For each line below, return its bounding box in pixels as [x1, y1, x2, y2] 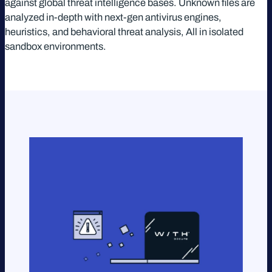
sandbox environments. [5, 41, 106, 52]
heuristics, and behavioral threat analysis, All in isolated [5, 27, 243, 38]
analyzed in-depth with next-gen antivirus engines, [5, 12, 222, 23]
